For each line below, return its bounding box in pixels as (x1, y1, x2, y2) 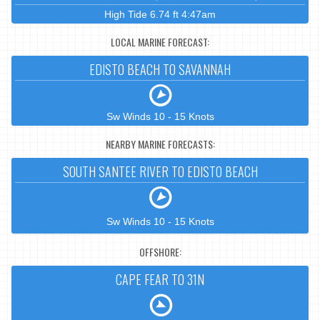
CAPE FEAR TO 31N (116, 270, 204, 289)
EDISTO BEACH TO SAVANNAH (89, 60, 231, 79)
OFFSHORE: (139, 244, 181, 259)
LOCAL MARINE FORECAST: (111, 34, 209, 49)
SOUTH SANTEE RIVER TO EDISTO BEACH (62, 162, 258, 181)
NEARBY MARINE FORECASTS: (105, 136, 215, 151)
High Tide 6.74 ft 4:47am (104, 9, 216, 21)
